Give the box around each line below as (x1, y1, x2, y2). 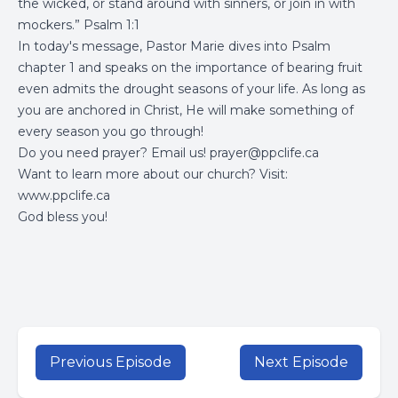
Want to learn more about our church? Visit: (18, 166, 288, 182)
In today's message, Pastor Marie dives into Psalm (18, 38, 330, 54)
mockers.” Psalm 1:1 (18, 17, 139, 33)
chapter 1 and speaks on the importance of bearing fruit (18, 60, 362, 76)
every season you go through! (18, 123, 203, 139)
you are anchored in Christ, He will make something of (18, 102, 354, 118)
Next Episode (254, 354, 348, 370)
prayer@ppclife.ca (210, 145, 319, 161)
